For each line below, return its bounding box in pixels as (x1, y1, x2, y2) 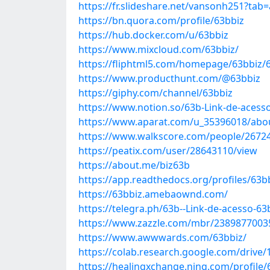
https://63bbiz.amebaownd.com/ (78, 187, 228, 201)
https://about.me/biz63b (78, 159, 190, 172)
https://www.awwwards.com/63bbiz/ (78, 231, 246, 244)
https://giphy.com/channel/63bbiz (78, 86, 233, 99)
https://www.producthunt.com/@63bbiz (78, 72, 260, 85)
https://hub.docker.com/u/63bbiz (78, 28, 228, 42)
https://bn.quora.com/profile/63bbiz (78, 14, 244, 27)
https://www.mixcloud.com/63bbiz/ (78, 43, 239, 56)
